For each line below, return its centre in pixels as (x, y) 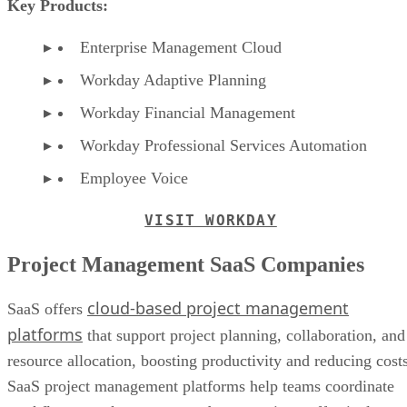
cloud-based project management (218, 308)
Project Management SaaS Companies (186, 265)
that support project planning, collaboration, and (244, 336)
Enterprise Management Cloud (181, 47)
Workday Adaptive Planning (173, 79)
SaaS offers (47, 309)
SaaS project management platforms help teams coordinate (201, 387)
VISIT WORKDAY (211, 220)
